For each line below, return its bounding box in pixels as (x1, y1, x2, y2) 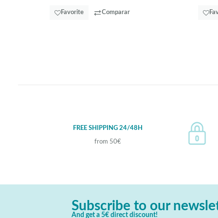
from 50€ (94, 138, 121, 145)
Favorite (61, 9, 84, 16)
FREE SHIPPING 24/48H (73, 125, 143, 132)
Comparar (102, 9, 130, 16)
